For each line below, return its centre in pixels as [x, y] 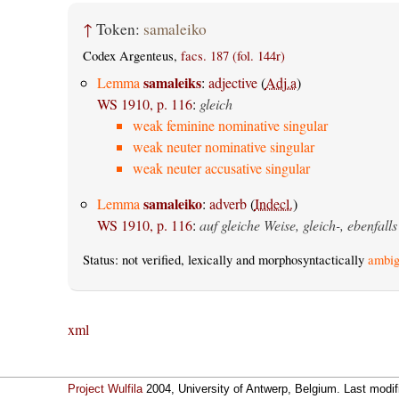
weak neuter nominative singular [223, 146]
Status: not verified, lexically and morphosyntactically [225, 259]
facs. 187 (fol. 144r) [232, 55]
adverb [228, 203]
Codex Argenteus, [131, 55]
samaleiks [172, 82]
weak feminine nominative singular [230, 125]
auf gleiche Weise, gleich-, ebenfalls [298, 224]
